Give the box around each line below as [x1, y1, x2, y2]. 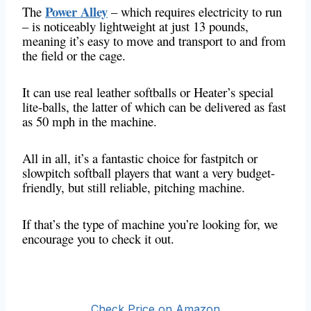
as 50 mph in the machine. [22, 112, 157, 131]
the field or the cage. [22, 47, 130, 65]
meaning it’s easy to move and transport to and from [22, 32, 286, 50]
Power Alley [45, 2, 108, 22]
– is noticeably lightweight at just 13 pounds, [22, 17, 249, 35]
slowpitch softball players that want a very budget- [22, 164, 275, 182]
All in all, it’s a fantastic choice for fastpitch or [22, 149, 258, 167]
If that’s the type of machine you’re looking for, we [22, 215, 278, 233]
